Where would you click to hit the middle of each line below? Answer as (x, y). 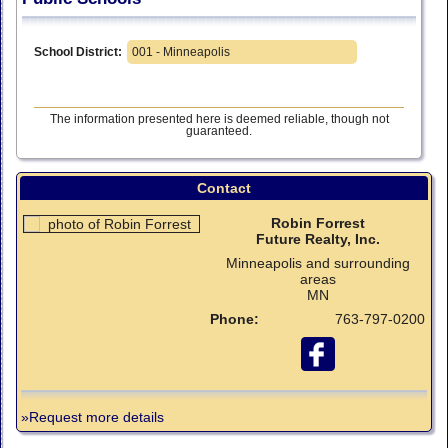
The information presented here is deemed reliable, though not (219, 119)
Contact (224, 187)
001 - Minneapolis (181, 52)
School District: (78, 52)
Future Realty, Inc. (317, 238)
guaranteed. (219, 131)
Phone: (234, 318)
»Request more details (92, 416)
